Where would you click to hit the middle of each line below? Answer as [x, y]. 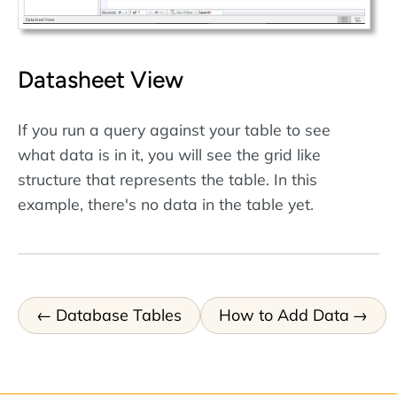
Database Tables [118, 315]
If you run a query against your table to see [174, 130]
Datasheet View [101, 79]
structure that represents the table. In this [167, 179]
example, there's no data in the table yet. [166, 204]
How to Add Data [284, 315]
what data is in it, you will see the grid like [169, 155]
